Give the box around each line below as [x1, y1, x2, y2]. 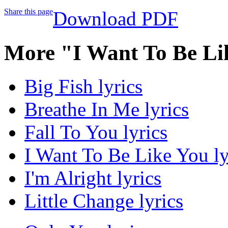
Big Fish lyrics [24, 75, 142, 98]
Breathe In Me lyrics [24, 98, 189, 121]
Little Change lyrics [24, 190, 183, 212]
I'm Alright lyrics [24, 167, 161, 189]
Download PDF [53, 7, 178, 30]
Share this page [4, 7, 53, 16]
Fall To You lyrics [24, 121, 167, 144]
